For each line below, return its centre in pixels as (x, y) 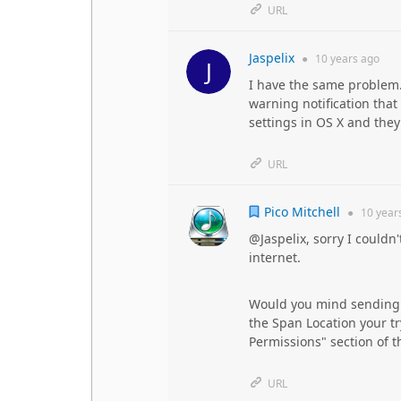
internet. (275, 258)
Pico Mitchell (302, 211)
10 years (337, 58)
